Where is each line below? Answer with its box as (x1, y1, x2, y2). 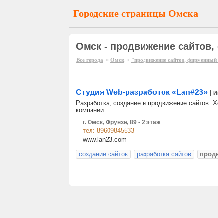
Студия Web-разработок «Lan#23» (76, 88, 208, 96)
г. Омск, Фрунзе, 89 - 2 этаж (83, 119, 161, 126)
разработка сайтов (137, 150, 191, 158)
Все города (76, 57, 103, 63)
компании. (76, 107, 106, 114)
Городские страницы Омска (73, 8, 198, 18)
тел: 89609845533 (83, 127, 134, 134)
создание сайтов (79, 150, 128, 158)
